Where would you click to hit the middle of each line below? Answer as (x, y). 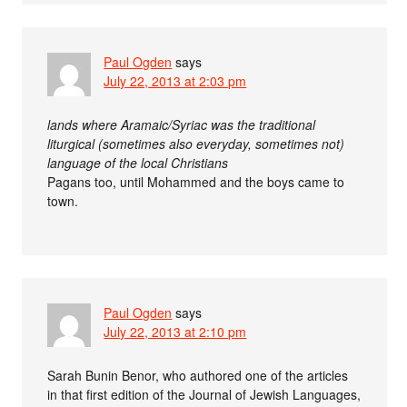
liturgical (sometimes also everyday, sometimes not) (196, 144)
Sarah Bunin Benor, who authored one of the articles (198, 376)
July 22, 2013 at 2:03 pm (175, 81)
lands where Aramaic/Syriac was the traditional (182, 125)
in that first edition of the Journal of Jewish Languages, (204, 395)
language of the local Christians (138, 163)
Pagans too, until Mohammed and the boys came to (196, 182)
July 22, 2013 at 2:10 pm (175, 332)
